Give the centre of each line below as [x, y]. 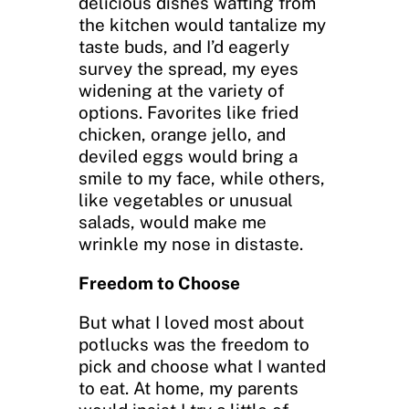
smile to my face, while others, [202, 178]
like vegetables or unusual [186, 200]
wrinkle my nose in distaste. [191, 244]
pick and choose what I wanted [202, 366]
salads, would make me [173, 222]
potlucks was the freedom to [194, 344]
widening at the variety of [181, 91]
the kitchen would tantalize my [202, 25]
